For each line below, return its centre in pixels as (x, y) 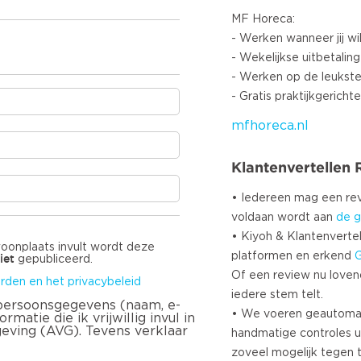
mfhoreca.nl (270, 126)
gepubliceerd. (54, 260)
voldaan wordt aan (284, 218)
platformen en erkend (293, 256)
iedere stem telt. (277, 295)
